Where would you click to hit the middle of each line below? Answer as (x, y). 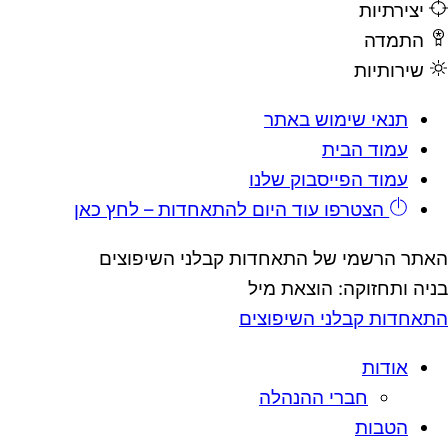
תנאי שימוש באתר (336, 120)
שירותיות (389, 71)
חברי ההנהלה (313, 397)
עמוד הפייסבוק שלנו (328, 180)
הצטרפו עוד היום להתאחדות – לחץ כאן (232, 210)
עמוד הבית (365, 150)
